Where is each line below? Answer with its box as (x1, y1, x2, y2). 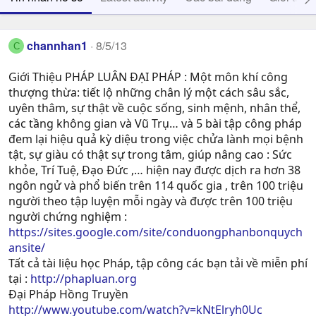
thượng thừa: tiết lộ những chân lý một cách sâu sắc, (8, 85, 289, 101)
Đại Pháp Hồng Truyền (8, 286, 128, 303)
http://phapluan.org (30, 271, 137, 287)
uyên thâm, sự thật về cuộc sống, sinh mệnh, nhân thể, (8, 100, 300, 116)
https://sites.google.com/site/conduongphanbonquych (8, 224, 303, 241)
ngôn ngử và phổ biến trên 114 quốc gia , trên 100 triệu (8, 178, 303, 194)
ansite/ (8, 240, 45, 256)
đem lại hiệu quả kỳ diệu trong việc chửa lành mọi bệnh (8, 131, 303, 147)
